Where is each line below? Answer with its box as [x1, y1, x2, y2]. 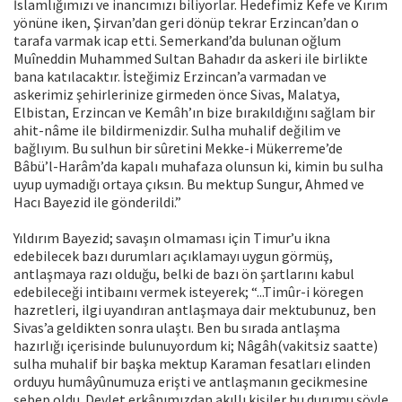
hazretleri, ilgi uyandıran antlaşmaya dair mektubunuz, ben [13, 301, 376, 319]
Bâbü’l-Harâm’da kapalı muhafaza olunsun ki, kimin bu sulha [13, 157, 383, 176]
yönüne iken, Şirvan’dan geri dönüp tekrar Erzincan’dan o [13, 13, 359, 32]
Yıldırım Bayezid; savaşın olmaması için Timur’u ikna [13, 229, 330, 248]
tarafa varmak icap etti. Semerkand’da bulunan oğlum [13, 31, 341, 50]
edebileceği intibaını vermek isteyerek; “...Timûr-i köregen [13, 283, 363, 301]
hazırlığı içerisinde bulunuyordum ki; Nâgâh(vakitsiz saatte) [13, 336, 378, 355]
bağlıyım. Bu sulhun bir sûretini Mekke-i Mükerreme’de [13, 139, 343, 158]
